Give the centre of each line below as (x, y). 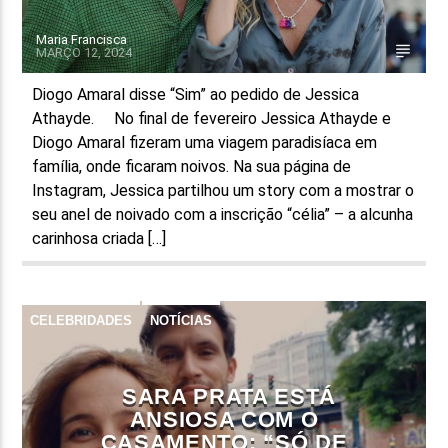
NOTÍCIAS (181, 320)
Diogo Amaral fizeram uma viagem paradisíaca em (205, 142)
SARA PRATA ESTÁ (229, 396)
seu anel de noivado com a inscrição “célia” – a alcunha (223, 214)
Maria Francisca (82, 39)
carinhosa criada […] (99, 238)
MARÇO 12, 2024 (84, 52)
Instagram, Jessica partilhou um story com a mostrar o (223, 190)
